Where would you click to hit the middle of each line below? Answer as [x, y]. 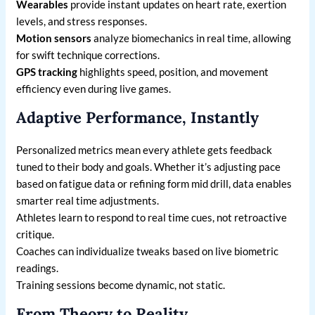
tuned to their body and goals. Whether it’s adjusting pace [149, 167]
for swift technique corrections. [88, 55]
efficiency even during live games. [94, 89]
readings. [38, 268]
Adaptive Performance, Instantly [138, 118]
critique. [36, 234]
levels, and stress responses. [82, 21]
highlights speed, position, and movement [173, 72]
